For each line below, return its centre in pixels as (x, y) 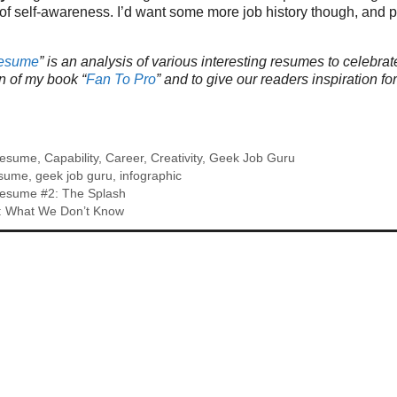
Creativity (177, 159)
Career (125, 159)
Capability (72, 159)
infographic (151, 176)
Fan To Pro (121, 79)
